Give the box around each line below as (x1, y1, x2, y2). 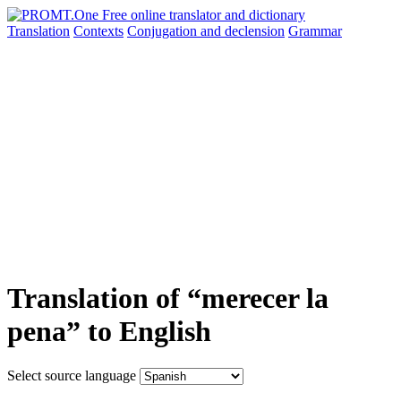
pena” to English (7, 315, 211, 348)
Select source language (7, 367, 136, 383)
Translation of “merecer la (7, 282, 328, 315)
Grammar (288, 23, 342, 38)
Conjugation (127, 23, 200, 38)
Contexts (73, 23, 124, 38)
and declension (200, 23, 285, 38)
